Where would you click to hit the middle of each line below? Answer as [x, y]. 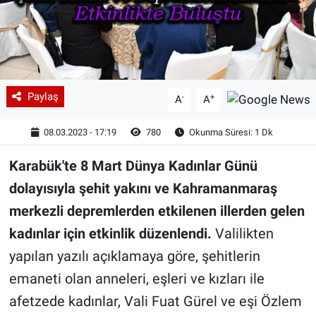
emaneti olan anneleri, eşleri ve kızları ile [136, 279]
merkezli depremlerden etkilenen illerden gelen [157, 211]
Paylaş [43, 97]
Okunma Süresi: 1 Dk [230, 132]
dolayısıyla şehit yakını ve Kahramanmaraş [143, 188]
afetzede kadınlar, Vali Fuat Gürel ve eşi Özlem [155, 301]
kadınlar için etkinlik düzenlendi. [110, 233]
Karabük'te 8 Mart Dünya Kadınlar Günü [133, 166]
